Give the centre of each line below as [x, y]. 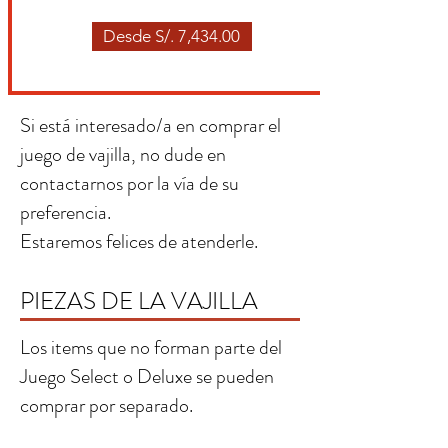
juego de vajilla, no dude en [123, 155]
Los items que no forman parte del [151, 348]
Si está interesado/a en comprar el [150, 126]
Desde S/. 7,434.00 [171, 36]
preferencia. [65, 213]
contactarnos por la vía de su [129, 184]
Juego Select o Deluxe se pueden [147, 377]
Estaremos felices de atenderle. [139, 242]
